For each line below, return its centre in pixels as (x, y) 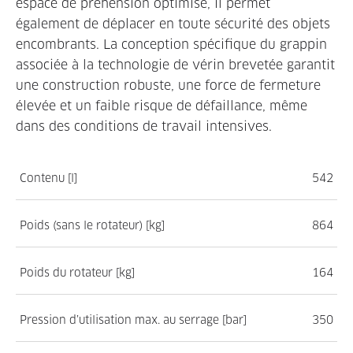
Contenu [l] (48, 178)
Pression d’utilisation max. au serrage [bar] (133, 320)
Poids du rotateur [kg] (77, 272)
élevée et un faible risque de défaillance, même (162, 106)
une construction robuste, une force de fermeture (168, 85)
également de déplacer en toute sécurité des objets (173, 24)
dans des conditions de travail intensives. (144, 126)
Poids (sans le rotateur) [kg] (92, 225)
